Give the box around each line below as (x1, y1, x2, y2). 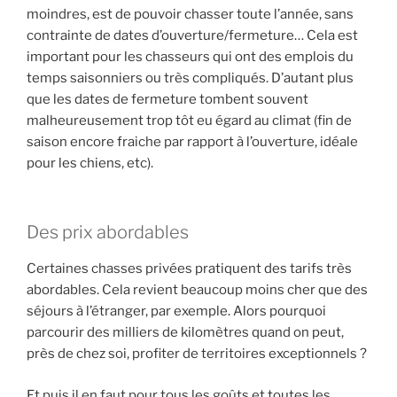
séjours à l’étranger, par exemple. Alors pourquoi (27, 303, 326, 320)
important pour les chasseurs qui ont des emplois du (27, 48, 354, 65)
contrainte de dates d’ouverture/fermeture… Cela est (27, 27, 358, 43)
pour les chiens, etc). (27, 154, 153, 171)
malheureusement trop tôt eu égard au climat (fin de (27, 112, 352, 128)
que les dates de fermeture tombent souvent (27, 90, 308, 107)
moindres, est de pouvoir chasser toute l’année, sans (27, 5, 354, 22)
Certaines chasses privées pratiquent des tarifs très (27, 261, 352, 277)
